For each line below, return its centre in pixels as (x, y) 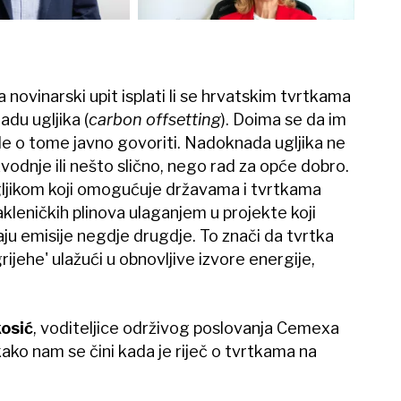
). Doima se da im (283, 120)
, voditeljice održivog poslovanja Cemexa (186, 328)
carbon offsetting (154, 120)
